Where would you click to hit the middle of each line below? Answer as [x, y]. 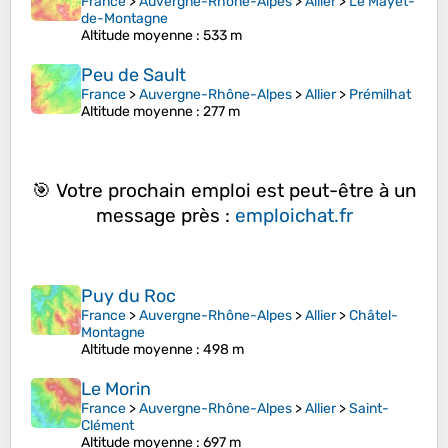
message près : [165, 215]
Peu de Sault [133, 75]
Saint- [369, 409]
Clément [107, 426]
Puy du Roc [128, 296]
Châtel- [373, 316]
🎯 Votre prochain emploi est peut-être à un [224, 190]
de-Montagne [124, 19]
